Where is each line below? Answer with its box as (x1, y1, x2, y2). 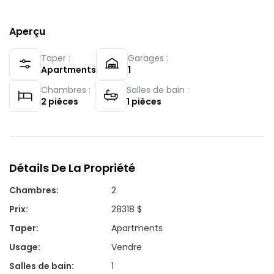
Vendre (111, 240, 143, 253)
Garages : (128, 51, 168, 64)
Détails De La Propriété (9, 160, 135, 176)
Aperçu (9, 24, 45, 39)
